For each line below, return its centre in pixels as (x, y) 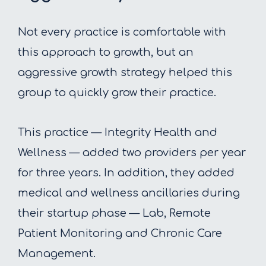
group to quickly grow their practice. (117, 93)
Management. (57, 254)
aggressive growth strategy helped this (125, 73)
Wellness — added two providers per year (132, 153)
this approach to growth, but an (106, 53)
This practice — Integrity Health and (118, 133)
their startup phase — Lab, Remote (114, 213)
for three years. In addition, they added (126, 173)
